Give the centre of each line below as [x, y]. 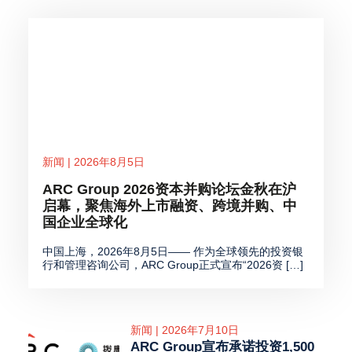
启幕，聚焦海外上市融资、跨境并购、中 [169, 206]
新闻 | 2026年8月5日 [93, 162]
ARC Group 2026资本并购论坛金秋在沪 [169, 190]
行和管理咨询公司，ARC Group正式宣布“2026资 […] [172, 265]
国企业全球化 [84, 223]
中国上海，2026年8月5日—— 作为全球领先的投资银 [172, 252]
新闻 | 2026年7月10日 [185, 330]
